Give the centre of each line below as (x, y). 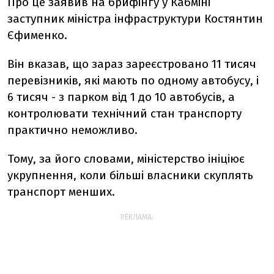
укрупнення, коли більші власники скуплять (130, 175)
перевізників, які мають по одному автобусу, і (133, 80)
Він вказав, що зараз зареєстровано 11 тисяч (132, 64)
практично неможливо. (72, 130)
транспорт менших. (61, 192)
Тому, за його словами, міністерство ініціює (126, 159)
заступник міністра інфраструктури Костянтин (135, 19)
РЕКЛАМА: (137, 217)
